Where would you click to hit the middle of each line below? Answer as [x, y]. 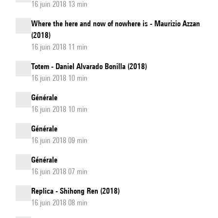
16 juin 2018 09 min [59, 140]
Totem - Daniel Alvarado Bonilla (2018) [89, 66]
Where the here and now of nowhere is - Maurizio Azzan [116, 24]
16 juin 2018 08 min [59, 203]
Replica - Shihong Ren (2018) [75, 191]
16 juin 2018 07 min [59, 172]
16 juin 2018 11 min [59, 47]
